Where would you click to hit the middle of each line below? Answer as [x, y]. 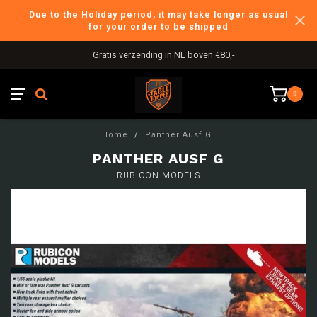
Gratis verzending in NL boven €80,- [162, 55]
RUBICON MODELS [158, 175]
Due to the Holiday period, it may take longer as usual [158, 15]
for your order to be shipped [158, 27]
